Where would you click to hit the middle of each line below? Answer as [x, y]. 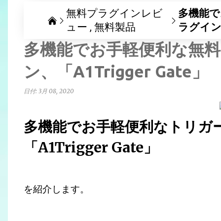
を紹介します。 [56, 189]
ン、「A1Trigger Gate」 [116, 71]
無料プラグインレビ [114, 13]
